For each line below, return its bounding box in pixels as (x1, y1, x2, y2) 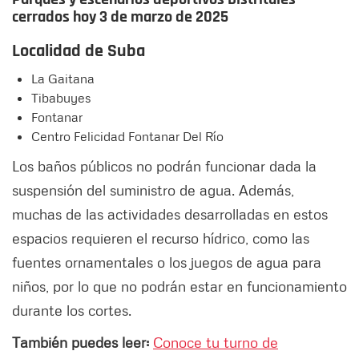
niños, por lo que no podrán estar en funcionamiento (12, 277, 347, 296)
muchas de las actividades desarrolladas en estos (12, 205, 328, 224)
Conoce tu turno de (153, 333, 278, 352)
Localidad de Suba (12, 40, 145, 63)
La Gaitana (31, 71, 95, 87)
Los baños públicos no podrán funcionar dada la (12, 157, 317, 175)
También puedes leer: (12, 333, 153, 352)
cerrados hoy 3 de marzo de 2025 (12, 6, 228, 28)
